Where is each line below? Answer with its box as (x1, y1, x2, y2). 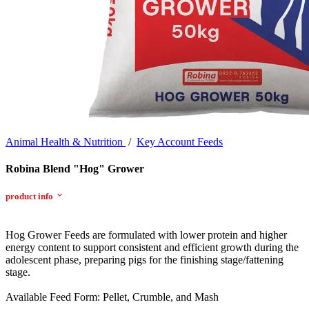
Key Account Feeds (137, 136, 223, 148)
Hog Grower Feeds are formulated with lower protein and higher (6, 228, 287, 241)
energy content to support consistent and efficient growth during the (6, 241, 299, 253)
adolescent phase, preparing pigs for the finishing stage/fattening (6, 253, 283, 266)
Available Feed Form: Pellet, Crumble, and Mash (6, 290, 219, 303)
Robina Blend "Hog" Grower (6, 163, 144, 175)
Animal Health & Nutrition (6, 136, 126, 148)
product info (6, 191, 53, 202)
